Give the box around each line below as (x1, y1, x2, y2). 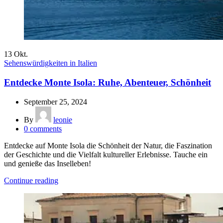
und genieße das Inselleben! (4, 159, 91, 168)
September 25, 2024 (24, 97, 87, 106)
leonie (53, 115, 72, 124)
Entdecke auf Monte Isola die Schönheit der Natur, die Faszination (4, 141, 212, 150)
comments (30, 124, 62, 133)
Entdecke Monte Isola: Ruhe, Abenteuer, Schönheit (4, 77, 211, 88)
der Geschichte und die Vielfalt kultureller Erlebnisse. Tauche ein (4, 150, 208, 159)
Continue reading (4, 176, 58, 185)
